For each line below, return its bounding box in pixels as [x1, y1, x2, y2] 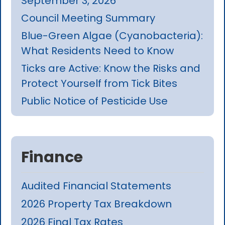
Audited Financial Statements [21, 178, 172, 193]
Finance [21, 146, 83, 168]
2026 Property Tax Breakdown [21, 196, 172, 211]
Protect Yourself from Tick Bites [21, 76, 178, 90]
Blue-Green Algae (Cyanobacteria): [21, 28, 203, 43]
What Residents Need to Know [21, 43, 174, 58]
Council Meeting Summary [21, 11, 156, 25]
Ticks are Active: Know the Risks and [21, 61, 201, 75]
